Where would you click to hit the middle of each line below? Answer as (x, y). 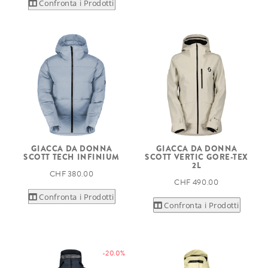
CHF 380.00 (71, 174)
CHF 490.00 (197, 182)
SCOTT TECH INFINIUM (71, 157)
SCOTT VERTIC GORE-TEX (197, 157)
